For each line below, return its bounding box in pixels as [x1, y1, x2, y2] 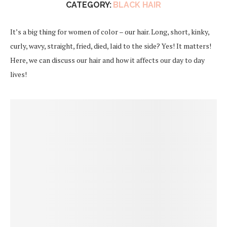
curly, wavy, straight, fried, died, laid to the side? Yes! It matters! [10, 41, 211, 51]
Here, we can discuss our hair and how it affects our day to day [10, 55, 205, 65]
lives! [10, 69, 27, 79]
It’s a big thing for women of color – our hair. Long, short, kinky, [10, 26, 209, 36]
